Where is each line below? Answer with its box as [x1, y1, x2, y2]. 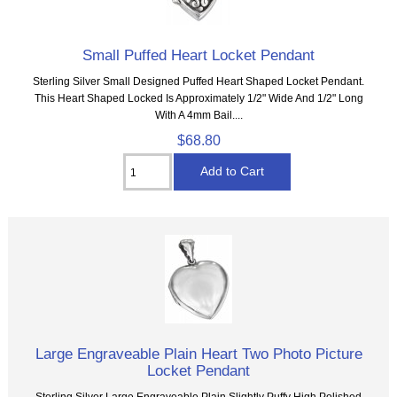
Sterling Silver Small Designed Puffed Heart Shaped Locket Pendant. [33, 75, 364, 88]
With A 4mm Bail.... [154, 109, 243, 121]
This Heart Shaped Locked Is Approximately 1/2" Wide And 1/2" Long [34, 92, 363, 105]
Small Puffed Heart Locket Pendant [82, 46, 315, 65]
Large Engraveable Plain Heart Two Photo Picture [35, 345, 362, 363]
